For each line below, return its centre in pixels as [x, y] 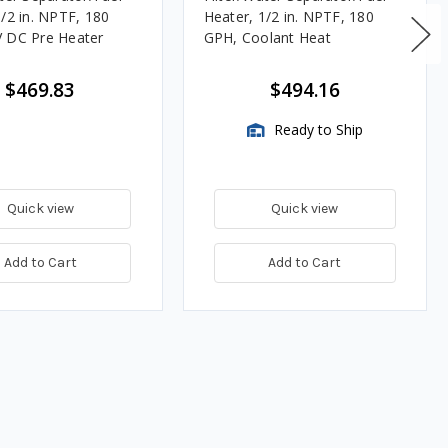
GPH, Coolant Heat [267, 38]
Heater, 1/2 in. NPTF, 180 [288, 17]
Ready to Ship [316, 130]
